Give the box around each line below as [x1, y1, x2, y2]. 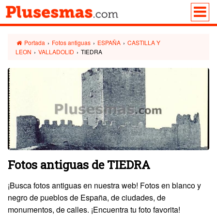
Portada [23, 38, 46, 46]
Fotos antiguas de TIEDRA [8, 156, 150, 172]
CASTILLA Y [127, 38, 161, 46]
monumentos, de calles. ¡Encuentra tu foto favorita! [8, 203, 180, 215]
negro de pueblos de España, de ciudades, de [8, 191, 166, 203]
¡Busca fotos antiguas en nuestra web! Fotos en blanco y [8, 179, 201, 191]
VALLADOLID [38, 47, 74, 56]
